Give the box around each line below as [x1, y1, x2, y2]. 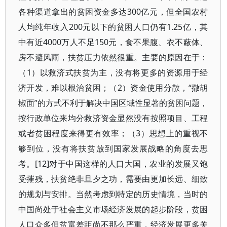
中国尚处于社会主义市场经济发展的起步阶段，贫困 [18, 204, 208, 215]
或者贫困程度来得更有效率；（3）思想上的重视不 [18, 128, 208, 139]
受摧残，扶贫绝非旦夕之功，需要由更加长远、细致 [18, 173, 208, 184]
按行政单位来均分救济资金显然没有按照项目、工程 [18, 112, 208, 124]
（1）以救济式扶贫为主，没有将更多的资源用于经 [18, 67, 208, 78]
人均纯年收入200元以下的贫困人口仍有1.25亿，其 [18, 21, 208, 32]
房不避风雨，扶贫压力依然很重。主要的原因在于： [18, 52, 208, 63]
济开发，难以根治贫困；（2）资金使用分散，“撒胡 [18, 82, 208, 93]
